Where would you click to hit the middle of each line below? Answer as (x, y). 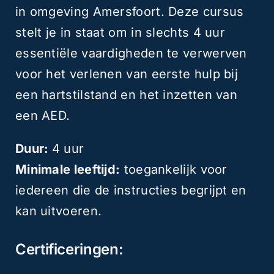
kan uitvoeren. (58, 211)
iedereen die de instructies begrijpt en (131, 191)
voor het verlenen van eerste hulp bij (127, 74)
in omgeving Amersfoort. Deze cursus (129, 12)
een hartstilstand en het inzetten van (126, 95)
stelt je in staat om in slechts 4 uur (120, 33)
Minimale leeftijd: (68, 170)
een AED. (43, 116)
